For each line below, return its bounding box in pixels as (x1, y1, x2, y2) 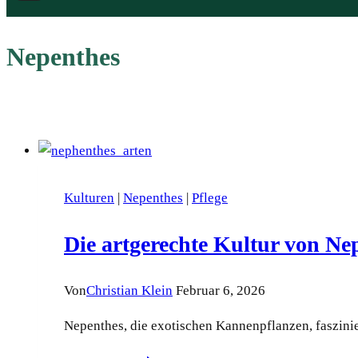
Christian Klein (86, 282, 173, 298)
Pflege (192, 190, 228, 206)
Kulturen (64, 190, 114, 206)
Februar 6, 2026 (176, 282, 265, 298)
